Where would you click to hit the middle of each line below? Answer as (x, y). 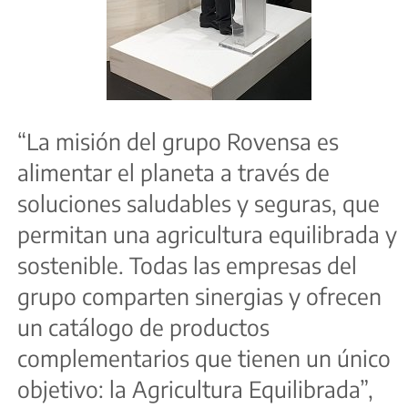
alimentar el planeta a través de (173, 173)
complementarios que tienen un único (204, 358)
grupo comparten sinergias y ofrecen (199, 296)
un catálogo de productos (143, 327)
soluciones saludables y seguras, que (199, 204)
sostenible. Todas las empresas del (187, 265)
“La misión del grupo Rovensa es (178, 142)
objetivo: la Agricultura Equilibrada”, (195, 389)
